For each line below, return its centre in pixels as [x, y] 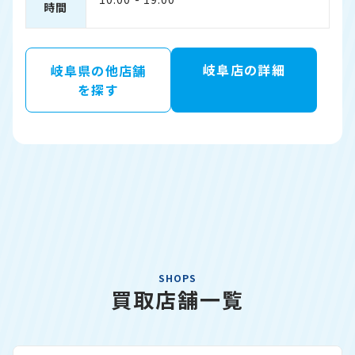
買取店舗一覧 [177, 299]
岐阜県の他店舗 [98, 71]
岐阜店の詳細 [244, 70]
